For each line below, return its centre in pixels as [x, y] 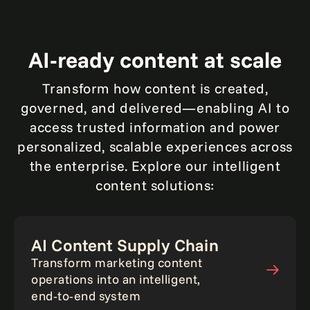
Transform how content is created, [155, 88]
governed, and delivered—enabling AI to [155, 108]
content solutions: [155, 185]
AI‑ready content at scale [155, 60]
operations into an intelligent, [116, 279]
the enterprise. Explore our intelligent [155, 166]
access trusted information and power [155, 127]
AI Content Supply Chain [125, 245]
